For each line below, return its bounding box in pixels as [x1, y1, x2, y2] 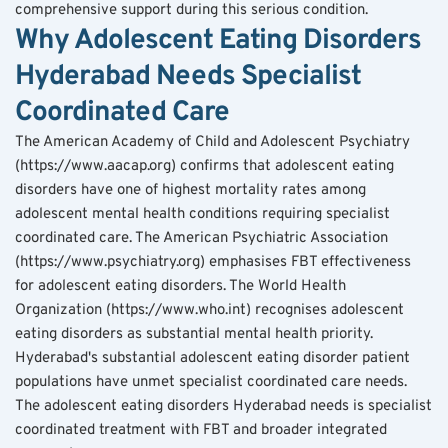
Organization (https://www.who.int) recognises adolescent [15, 300, 404, 320]
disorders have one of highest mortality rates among [15, 180, 366, 200]
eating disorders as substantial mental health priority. [15, 324, 373, 344]
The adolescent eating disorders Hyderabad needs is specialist [15, 396, 432, 416]
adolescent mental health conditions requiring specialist [15, 204, 390, 224]
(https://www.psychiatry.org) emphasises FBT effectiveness [15, 252, 411, 272]
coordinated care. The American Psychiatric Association [15, 228, 388, 248]
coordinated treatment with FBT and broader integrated [15, 420, 387, 440]
